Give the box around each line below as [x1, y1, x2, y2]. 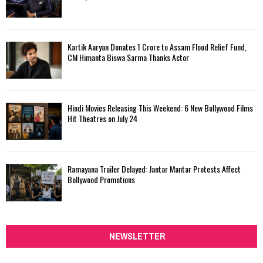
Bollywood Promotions [68, 173, 135, 186]
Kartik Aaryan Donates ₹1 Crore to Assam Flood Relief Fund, [68, 40, 247, 53]
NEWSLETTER [109, 229, 166, 242]
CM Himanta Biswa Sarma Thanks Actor [68, 50, 189, 63]
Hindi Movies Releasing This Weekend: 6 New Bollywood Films [68, 102, 253, 114]
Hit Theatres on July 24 [68, 112, 137, 125]
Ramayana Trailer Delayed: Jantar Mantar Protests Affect [68, 163, 241, 176]
